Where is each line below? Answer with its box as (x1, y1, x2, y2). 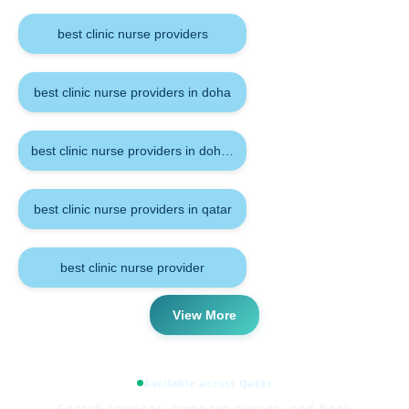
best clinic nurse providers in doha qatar (31, 142, 262, 158)
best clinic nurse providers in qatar (33, 201, 232, 216)
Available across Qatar (142, 376, 273, 391)
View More (173, 307, 236, 322)
